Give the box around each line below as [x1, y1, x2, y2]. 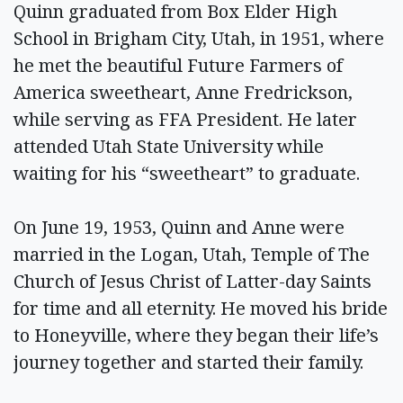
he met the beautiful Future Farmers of [13, 52, 343, 77]
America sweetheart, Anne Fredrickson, [13, 79, 353, 104]
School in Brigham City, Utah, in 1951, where [13, 25, 384, 50]
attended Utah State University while [13, 133, 324, 158]
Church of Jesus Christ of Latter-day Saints [13, 268, 372, 293]
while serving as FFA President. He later [13, 106, 357, 131]
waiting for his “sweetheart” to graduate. [13, 160, 360, 185]
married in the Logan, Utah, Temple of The [13, 241, 370, 266]
